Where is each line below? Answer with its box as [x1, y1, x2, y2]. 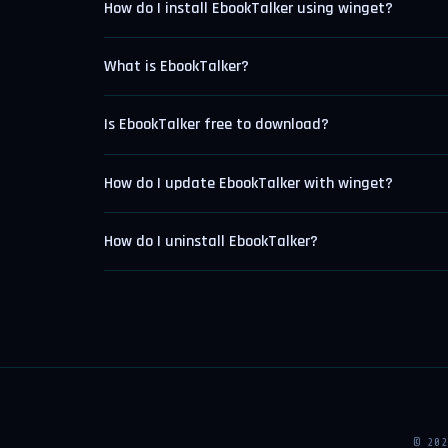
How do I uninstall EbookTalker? [104, 230, 318, 252]
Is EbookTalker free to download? [104, 114, 329, 136]
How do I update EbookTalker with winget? [104, 172, 393, 194]
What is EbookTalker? [104, 56, 249, 78]
